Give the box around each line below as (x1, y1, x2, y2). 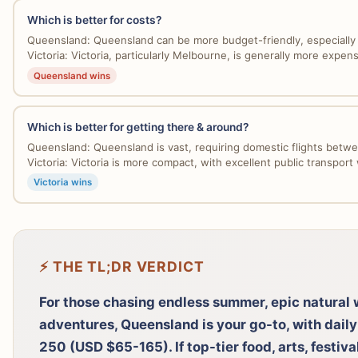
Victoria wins (33, 177, 92, 189)
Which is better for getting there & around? (26, 120, 249, 133)
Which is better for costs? (26, 14, 161, 27)
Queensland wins (33, 70, 110, 82)
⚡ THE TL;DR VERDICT (39, 258, 205, 276)
